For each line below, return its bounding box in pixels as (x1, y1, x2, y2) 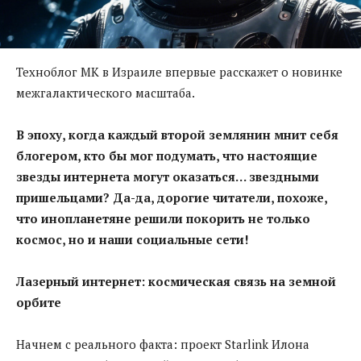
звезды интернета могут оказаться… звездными (16, 168, 319, 185)
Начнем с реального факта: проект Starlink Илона (16, 335, 309, 352)
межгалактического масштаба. (16, 84, 195, 101)
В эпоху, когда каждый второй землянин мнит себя (16, 126, 338, 143)
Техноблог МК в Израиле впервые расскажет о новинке (16, 63, 342, 80)
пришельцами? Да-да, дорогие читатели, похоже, (16, 189, 327, 205)
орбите (16, 293, 61, 310)
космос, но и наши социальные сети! (16, 230, 249, 247)
